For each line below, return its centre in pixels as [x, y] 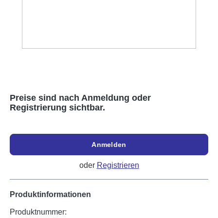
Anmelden [109, 145]
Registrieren [118, 165]
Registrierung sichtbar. [57, 108]
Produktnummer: [38, 212]
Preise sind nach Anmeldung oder [80, 98]
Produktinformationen [50, 195]
